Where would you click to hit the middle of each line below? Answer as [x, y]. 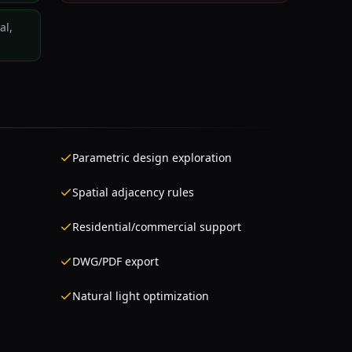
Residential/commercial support [157, 227]
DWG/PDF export [115, 261]
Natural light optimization [141, 296]
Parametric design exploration [152, 158]
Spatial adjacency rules [133, 192]
